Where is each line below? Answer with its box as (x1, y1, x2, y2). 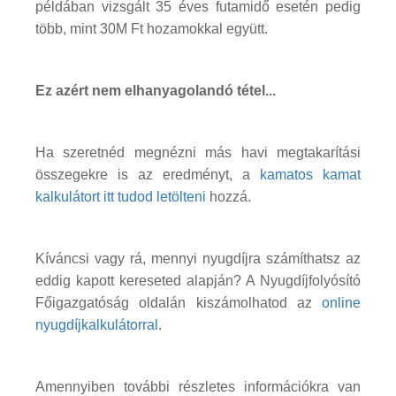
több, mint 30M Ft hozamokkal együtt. (35, 20, 268, 36)
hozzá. (206, 188, 251, 204)
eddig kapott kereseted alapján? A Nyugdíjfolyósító (35, 272, 361, 288)
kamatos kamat (260, 166, 361, 182)
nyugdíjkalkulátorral (35, 316, 158, 332)
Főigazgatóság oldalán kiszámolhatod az (35, 294, 322, 310)
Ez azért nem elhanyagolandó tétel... (35, 82, 276, 98)
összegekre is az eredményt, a (35, 166, 260, 182)
